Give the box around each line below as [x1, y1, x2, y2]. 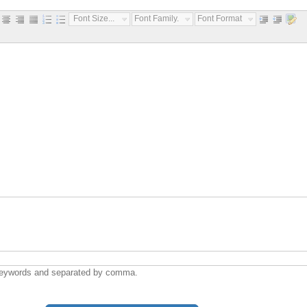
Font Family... [134, 14, 183, 23]
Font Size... [73, 14, 114, 23]
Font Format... [197, 14, 248, 23]
